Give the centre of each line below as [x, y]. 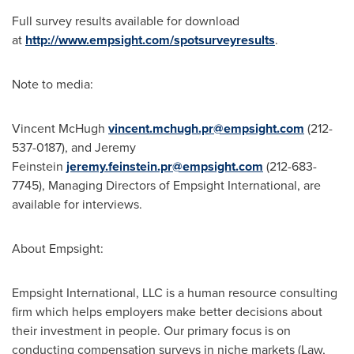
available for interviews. [77, 204]
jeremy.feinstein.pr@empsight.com [165, 166]
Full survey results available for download [126, 21]
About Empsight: [58, 249]
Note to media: [53, 84]
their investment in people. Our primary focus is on [151, 331]
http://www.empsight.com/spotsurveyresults [150, 40]
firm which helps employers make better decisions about [167, 312]
